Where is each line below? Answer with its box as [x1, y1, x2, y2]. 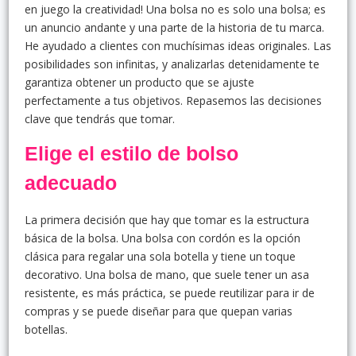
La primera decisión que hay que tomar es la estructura [25, 212, 309, 228]
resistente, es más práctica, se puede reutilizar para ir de [25, 285, 315, 301]
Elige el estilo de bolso [25, 142, 238, 165]
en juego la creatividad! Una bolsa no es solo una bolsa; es [25, 2, 326, 17]
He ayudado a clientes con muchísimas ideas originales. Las [25, 38, 331, 54]
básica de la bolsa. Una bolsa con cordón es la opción [25, 230, 300, 246]
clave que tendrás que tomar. [25, 111, 175, 127]
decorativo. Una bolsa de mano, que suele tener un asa [25, 267, 309, 283]
